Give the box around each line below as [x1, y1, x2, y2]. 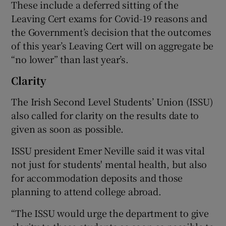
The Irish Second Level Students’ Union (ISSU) [11, 94, 213, 108]
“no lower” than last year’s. [11, 52, 129, 66]
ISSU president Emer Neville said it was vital [11, 143, 205, 157]
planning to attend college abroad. [11, 184, 161, 198]
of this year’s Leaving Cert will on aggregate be [11, 38, 213, 52]
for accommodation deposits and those [11, 171, 183, 184]
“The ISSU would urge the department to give [11, 206, 209, 219]
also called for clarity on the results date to [11, 108, 199, 122]
